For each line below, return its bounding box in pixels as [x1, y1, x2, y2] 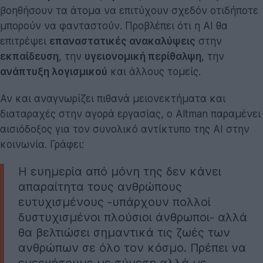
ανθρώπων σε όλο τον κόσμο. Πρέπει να [18, 240, 246, 255]
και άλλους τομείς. [107, 65, 201, 77]
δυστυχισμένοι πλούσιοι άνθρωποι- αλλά [18, 210, 247, 224]
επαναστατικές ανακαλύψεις [49, 35, 195, 47]
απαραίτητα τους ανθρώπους [18, 179, 182, 194]
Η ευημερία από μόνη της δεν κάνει [18, 164, 221, 178]
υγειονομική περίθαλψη [85, 50, 201, 62]
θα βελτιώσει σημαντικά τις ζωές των [18, 225, 230, 240]
